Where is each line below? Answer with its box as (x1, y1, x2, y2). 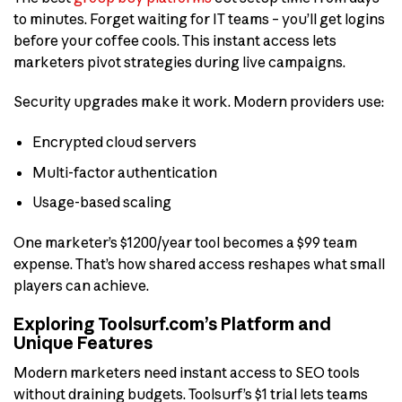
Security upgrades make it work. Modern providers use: (13, 92, 384, 111)
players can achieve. (13, 276, 149, 295)
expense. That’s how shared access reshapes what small (13, 255, 385, 274)
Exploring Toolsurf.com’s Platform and (13, 313, 331, 336)
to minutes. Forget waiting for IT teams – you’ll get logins (13, 9, 385, 28)
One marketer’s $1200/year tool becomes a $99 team (13, 233, 357, 252)
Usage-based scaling (31, 193, 171, 212)
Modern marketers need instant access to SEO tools (13, 363, 360, 381)
